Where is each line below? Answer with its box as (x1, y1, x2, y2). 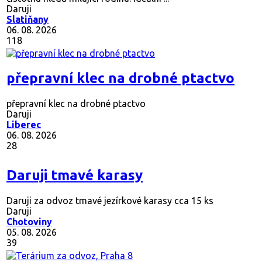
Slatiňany (6, 14, 49, 25)
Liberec (6, 119, 41, 130)
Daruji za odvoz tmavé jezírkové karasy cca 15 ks (6, 195, 213, 206)
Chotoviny (6, 216, 52, 227)
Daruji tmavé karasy (6, 167, 143, 184)
